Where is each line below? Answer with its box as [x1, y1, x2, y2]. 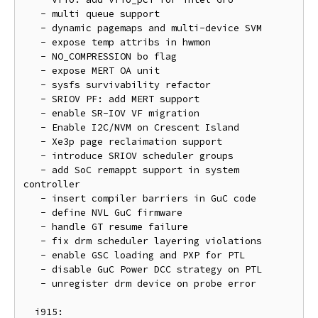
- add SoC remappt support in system [23, 164, 40, 176]
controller [23, 178, 80, 190]
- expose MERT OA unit [23, 65, 40, 77]
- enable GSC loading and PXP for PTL [23, 249, 40, 261]
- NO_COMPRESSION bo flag [23, 50, 40, 62]
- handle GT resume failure [23, 221, 40, 233]
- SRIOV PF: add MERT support [23, 93, 40, 105]
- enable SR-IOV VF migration [23, 107, 40, 119]
